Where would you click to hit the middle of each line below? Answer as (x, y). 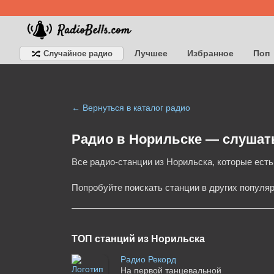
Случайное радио (76, 53)
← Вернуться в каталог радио (131, 108)
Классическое (110, 68)
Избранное (210, 53)
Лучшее (151, 53)
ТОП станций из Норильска (138, 239)
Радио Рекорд (148, 260)
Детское (46, 68)
